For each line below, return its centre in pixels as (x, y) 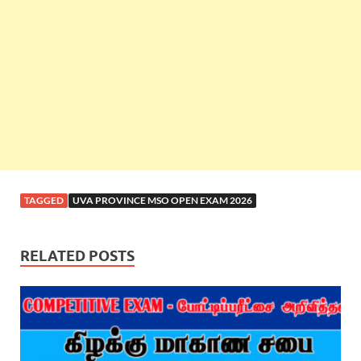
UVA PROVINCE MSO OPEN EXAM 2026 (162, 201)
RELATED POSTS (77, 256)
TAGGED (44, 201)
